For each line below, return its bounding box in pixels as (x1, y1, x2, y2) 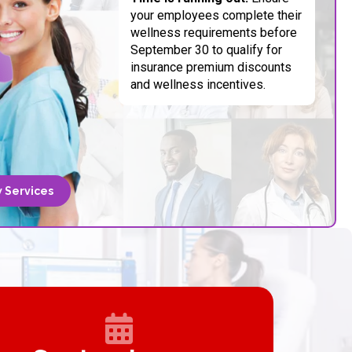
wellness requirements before (130, 24, 297, 40)
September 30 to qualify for (130, 42, 282, 57)
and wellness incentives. (130, 76, 266, 92)
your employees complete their (130, 7, 302, 23)
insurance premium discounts (130, 59, 291, 75)
